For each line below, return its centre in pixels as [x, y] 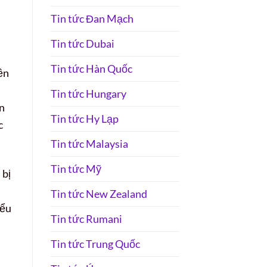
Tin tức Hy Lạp [84, 119]
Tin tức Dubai [82, 44]
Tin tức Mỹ [76, 169]
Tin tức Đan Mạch [92, 19]
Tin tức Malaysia [89, 144]
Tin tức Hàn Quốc [91, 69]
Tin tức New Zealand [99, 194]
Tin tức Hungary [88, 94]
